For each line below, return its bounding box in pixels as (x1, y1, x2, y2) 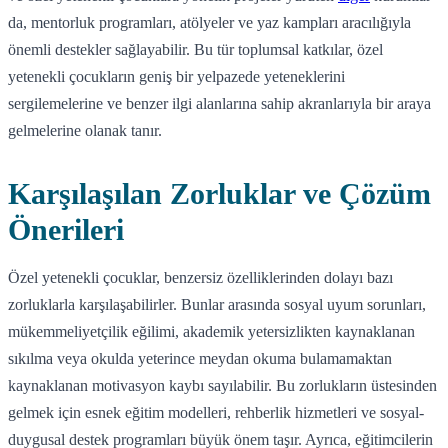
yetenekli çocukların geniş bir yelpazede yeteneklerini (8, 67, 345, 85)
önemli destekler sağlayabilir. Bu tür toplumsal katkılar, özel (8, 40, 383, 58)
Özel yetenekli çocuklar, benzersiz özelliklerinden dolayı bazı (8, 268, 393, 286)
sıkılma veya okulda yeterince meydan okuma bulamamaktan (8, 349, 392, 367)
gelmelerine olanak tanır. (8, 121, 162, 139)
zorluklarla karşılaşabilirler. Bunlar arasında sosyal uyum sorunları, (8, 295, 426, 313)
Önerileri (8, 212, 124, 246)
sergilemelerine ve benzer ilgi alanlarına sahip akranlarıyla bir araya (8, 94, 431, 112)
